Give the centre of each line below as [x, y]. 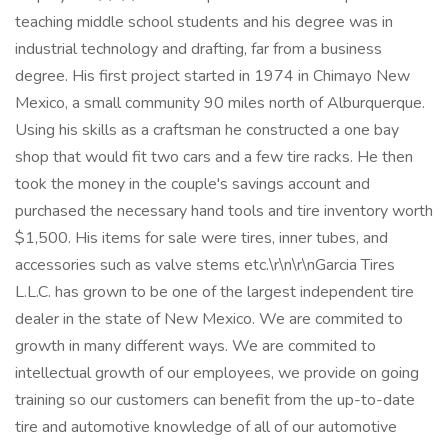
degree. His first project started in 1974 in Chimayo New [212, 76]
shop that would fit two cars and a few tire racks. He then [214, 157]
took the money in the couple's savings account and [192, 184]
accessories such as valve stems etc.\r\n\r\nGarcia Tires [205, 265]
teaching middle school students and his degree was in [204, 22]
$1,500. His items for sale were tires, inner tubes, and [201, 238]
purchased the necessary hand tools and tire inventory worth [224, 211]
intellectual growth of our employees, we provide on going [217, 373]
